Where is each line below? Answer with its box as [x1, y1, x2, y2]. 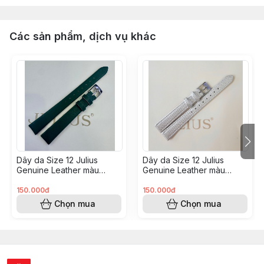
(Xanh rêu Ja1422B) [16, 175, 92, 185]
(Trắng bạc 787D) [143, 175, 213, 185]
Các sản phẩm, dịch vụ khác [9, 30, 156, 42]
